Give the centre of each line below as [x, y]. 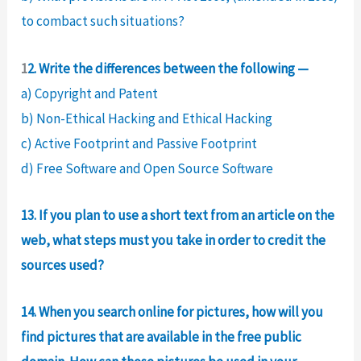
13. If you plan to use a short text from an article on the [178, 215]
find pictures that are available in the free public [162, 336]
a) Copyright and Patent [90, 93]
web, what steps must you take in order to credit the [174, 240]
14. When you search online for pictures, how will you [172, 311]
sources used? [63, 265]
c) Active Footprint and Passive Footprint [139, 143]
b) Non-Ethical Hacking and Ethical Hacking [147, 118]
